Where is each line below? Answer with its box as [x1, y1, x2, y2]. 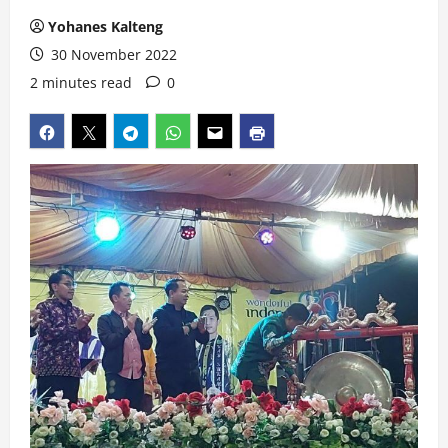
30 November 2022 [47, 45, 177, 64]
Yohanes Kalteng [48, 17, 163, 36]
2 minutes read [30, 73, 132, 92]
